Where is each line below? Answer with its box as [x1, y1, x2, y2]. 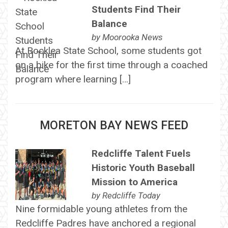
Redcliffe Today [102, 190, 160, 201]
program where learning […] [15, 73, 131, 85]
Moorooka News [102, 32, 163, 42]
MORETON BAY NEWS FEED [40, 118, 188, 132]
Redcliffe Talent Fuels [91, 147, 190, 159]
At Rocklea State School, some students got [15, 44, 202, 56]
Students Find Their [91, 3, 181, 15]
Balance [91, 17, 127, 30]
